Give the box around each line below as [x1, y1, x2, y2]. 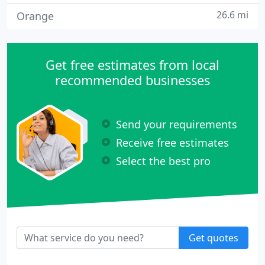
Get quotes [189, 231, 238, 244]
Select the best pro [116, 153, 211, 168]
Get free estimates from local [46, 56, 219, 73]
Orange [17, 9, 54, 23]
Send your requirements [116, 117, 237, 131]
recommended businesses [55, 72, 210, 89]
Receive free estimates [116, 135, 229, 150]
